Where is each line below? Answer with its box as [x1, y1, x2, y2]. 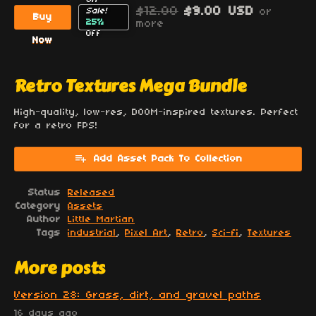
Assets [68, 201, 103, 211]
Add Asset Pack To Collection [93, 153, 243, 164]
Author [27, 214, 61, 224]
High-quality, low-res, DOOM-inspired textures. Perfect [14, 107, 298, 117]
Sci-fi [212, 228, 239, 238]
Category [16, 201, 61, 211]
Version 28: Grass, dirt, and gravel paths [14, 289, 261, 301]
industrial [68, 228, 116, 238]
